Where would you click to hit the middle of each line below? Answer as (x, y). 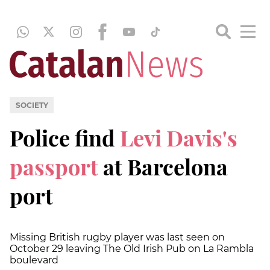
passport (54, 166)
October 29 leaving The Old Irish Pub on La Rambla (132, 248)
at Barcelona (163, 166)
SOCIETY (32, 105)
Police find (65, 137)
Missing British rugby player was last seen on (117, 237)
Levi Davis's (179, 137)
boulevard (34, 260)
